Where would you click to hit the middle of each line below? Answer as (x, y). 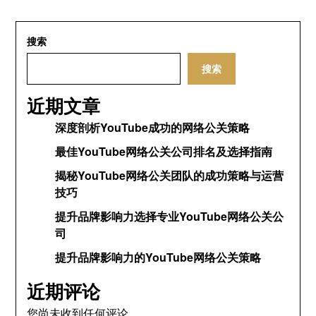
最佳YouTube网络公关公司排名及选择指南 (164, 151)
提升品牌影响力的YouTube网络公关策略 (158, 257)
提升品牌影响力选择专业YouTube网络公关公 (170, 216)
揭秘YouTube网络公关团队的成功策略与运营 (170, 175)
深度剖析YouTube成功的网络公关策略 (153, 127)
